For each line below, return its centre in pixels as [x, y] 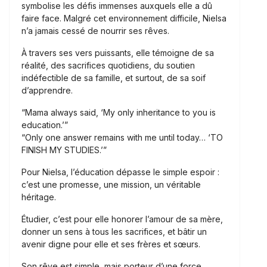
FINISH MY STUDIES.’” [64, 150]
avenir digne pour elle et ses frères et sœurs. [111, 244]
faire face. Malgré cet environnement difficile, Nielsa [124, 18]
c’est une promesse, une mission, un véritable [111, 185]
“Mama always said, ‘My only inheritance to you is [119, 113]
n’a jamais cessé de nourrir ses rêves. [95, 31]
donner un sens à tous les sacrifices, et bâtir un [114, 232]
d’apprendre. [47, 91]
